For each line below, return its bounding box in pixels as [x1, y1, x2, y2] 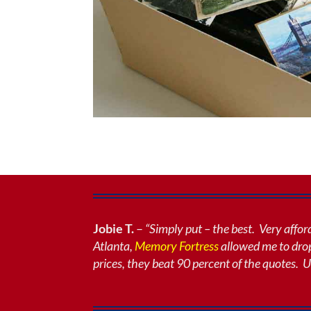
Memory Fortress [135, 237, 219, 253]
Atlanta [93, 237, 131, 253]
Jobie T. [93, 220, 135, 236]
